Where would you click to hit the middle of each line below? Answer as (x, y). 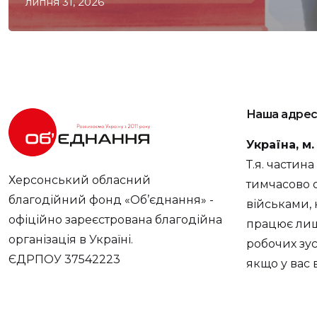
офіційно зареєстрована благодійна (115, 219)
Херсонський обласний (80, 180)
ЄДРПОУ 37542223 (64, 259)
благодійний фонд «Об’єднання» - (111, 200)
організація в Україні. (71, 239)
